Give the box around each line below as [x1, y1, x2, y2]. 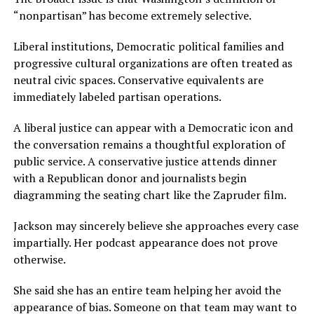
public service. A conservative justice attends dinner [13, 153, 277, 170]
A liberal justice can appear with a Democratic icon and [13, 120, 293, 136]
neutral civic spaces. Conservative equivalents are [13, 72, 264, 88]
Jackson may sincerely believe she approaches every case [13, 218, 299, 234]
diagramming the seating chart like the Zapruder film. [13, 187, 287, 203]
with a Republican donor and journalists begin [13, 170, 247, 186]
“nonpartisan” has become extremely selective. [13, 8, 252, 24]
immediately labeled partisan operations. [13, 89, 221, 105]
